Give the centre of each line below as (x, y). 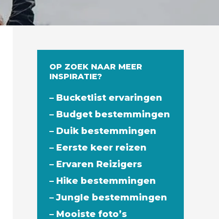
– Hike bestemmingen (103, 181)
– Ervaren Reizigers (96, 164)
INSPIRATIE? (76, 77)
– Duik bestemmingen (103, 131)
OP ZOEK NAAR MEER (96, 67)
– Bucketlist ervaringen (106, 98)
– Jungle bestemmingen (108, 197)
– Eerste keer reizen (98, 148)
